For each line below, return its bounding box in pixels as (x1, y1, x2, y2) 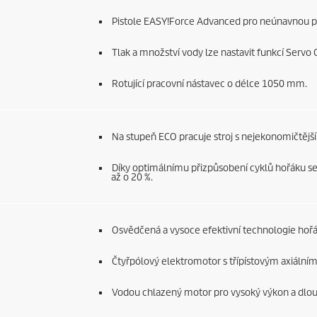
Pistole (111, 16, 144, 28)
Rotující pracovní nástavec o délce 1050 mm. (111, 78, 307, 90)
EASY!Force (143, 16, 195, 28)
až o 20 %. (110, 171, 153, 183)
